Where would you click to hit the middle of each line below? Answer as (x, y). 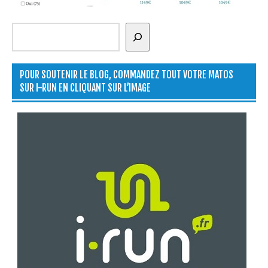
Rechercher (38, 27)
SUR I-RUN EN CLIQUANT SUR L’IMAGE (85, 88)
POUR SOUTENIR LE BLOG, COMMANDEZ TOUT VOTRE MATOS (126, 74)
